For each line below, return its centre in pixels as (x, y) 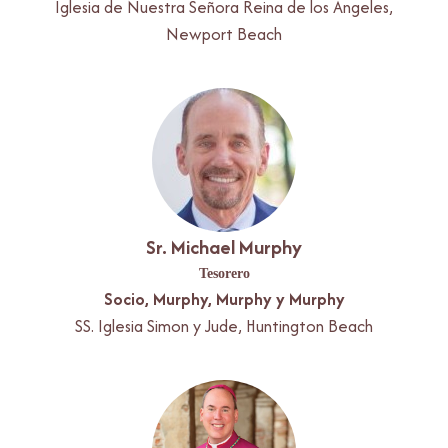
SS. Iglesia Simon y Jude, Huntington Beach (224, 325)
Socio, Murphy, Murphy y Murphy (224, 298)
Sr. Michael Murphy (224, 246)
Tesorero (224, 272)
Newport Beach (224, 33)
